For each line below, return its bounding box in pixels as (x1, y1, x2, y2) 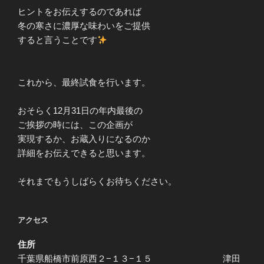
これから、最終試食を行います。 (18, 77, 150, 88)
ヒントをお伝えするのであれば (18, 6, 141, 17)
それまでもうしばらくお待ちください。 (18, 176, 177, 187)
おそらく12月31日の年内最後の (18, 105, 143, 116)
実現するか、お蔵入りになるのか (18, 134, 150, 144)
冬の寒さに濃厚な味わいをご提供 (18, 21, 150, 31)
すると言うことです (18, 35, 97, 45)
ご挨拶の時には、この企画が (18, 120, 133, 130)
